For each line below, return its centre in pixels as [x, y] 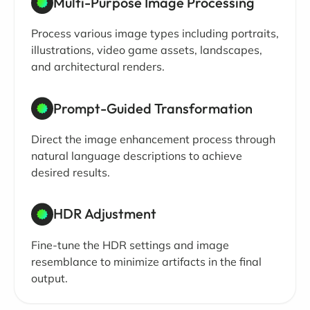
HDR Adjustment [105, 214]
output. [49, 278]
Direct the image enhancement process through [153, 139]
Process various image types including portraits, [155, 34]
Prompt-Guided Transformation [153, 108]
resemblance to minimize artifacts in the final [146, 261]
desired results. [71, 172]
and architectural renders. [98, 67]
